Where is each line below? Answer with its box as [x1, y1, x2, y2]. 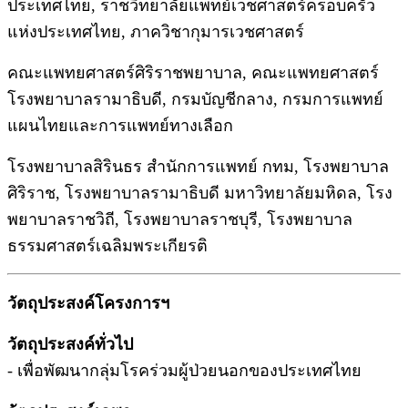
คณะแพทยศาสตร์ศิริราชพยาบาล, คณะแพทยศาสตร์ [7, 63, 379, 82]
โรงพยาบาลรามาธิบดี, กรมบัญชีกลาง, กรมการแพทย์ [7, 89, 383, 108]
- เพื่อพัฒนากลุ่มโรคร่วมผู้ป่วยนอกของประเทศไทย [7, 361, 362, 380]
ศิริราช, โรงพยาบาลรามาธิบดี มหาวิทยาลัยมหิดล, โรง [7, 183, 393, 202]
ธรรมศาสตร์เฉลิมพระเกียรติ [7, 236, 208, 255]
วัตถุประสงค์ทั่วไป [7, 334, 133, 353]
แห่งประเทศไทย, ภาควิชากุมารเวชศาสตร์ [7, 22, 304, 41]
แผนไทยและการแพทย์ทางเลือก [7, 116, 233, 135]
